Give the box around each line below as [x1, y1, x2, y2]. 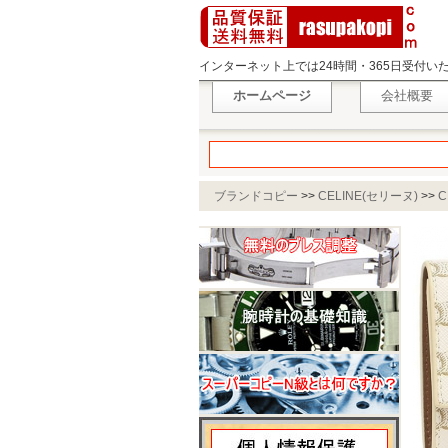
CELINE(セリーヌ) [318, 189, 418, 204]
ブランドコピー [214, 189, 298, 204]
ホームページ [233, 88, 311, 103]
